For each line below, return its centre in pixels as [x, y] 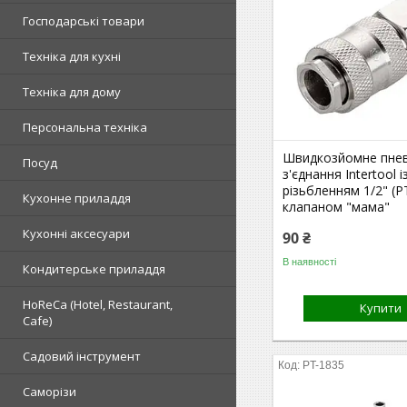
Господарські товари [84, 21]
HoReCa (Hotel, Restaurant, [98, 304]
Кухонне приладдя [77, 198]
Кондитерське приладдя [94, 269]
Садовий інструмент [82, 356]
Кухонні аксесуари [76, 233]
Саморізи [50, 392]
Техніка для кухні [72, 56]
